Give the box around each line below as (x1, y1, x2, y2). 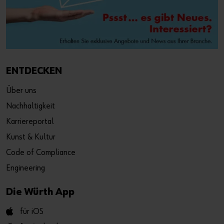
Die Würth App (6, 187, 74, 197)
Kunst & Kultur (6, 133, 55, 142)
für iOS (20, 207, 43, 216)
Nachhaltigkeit (6, 102, 55, 111)
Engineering (6, 164, 45, 173)
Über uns (6, 86, 36, 95)
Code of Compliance (6, 148, 75, 157)
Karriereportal (6, 117, 54, 126)
